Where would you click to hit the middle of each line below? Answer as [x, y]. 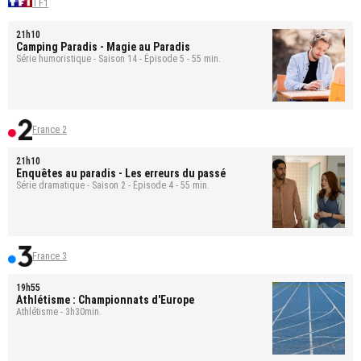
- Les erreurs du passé [172, 173]
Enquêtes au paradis [66, 173]
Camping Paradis [57, 46]
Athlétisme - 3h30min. [59, 311]
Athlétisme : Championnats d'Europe [105, 299]
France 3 [50, 256]
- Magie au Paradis [145, 46]
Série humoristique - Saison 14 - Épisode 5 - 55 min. [118, 58]
